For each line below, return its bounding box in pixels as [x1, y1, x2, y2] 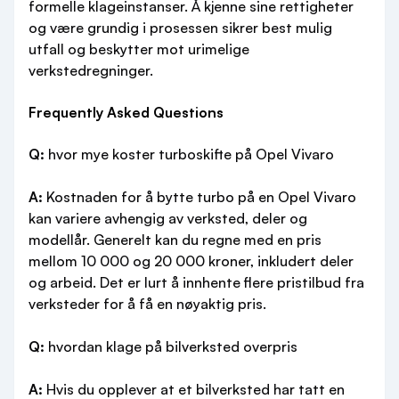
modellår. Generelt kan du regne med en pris [28, 231, 322, 248]
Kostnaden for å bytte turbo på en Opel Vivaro [43, 188, 356, 206]
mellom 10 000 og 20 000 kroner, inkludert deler [28, 252, 354, 270]
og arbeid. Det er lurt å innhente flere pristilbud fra [28, 273, 364, 291]
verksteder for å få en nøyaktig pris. [28, 295, 266, 313]
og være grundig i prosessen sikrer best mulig [28, 19, 332, 37]
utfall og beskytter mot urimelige [28, 40, 249, 58]
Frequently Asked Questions [28, 103, 224, 121]
